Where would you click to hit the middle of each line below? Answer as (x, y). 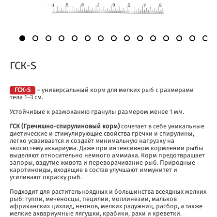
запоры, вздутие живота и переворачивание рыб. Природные (102, 163)
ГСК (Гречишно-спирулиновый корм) (65, 127)
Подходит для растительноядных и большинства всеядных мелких (108, 192)
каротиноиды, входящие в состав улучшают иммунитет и (93, 170)
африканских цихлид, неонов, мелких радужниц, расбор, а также (106, 207)
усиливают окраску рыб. (46, 178)
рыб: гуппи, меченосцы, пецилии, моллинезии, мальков (93, 200)
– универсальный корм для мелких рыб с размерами (115, 91)
